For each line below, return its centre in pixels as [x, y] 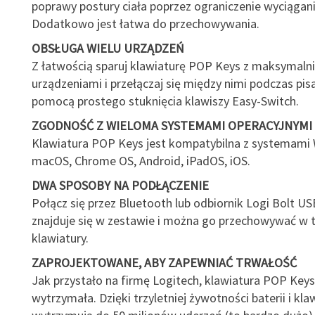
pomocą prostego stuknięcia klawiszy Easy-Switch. [165, 101]
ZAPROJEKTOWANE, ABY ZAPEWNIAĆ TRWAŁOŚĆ [164, 263]
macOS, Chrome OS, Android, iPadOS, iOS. [141, 161]
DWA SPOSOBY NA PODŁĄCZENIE [120, 185]
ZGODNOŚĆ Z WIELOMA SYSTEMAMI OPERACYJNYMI [172, 126]
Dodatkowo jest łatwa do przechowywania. [145, 24]
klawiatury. [60, 238]
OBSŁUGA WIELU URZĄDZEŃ [108, 48]
